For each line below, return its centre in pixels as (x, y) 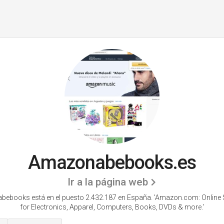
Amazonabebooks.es (112, 162)
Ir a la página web (108, 182)
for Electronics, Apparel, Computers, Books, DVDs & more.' (112, 207)
